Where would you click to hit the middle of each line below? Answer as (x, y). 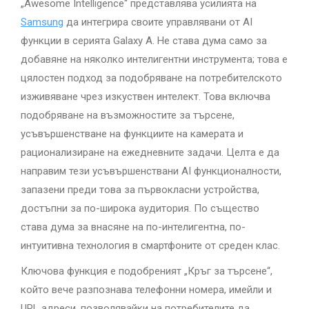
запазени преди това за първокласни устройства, (140, 190)
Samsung (42, 22)
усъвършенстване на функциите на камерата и (132, 134)
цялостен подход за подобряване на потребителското (151, 78)
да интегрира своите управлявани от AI (158, 22)
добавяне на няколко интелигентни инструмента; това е (154, 59)
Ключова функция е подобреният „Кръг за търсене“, (147, 271)
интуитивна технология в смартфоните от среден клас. (150, 246)
